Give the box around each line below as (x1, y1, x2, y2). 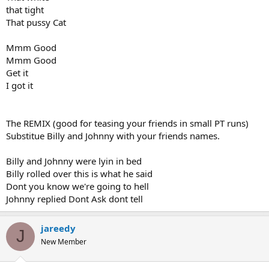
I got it (6, 79, 33, 91)
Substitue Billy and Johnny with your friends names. (6, 129, 220, 142)
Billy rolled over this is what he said (6, 167, 153, 180)
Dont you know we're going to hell (6, 180, 149, 192)
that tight (6, 3, 44, 16)
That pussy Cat (6, 16, 66, 28)
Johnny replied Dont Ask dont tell (6, 192, 143, 205)
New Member (41, 236, 86, 247)
